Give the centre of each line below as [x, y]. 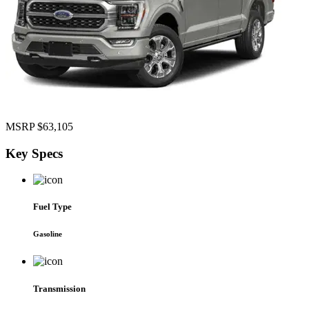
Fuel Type [52, 207]
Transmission [59, 288]
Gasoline [48, 234]
